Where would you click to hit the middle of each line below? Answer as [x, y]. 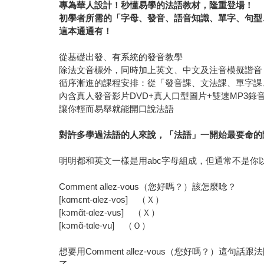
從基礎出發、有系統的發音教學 [121, 57]
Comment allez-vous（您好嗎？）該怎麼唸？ [148, 187]
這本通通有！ [86, 31]
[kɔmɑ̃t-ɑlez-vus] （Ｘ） [110, 213]
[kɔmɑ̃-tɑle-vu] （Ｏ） [105, 226]
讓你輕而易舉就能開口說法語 [117, 109]
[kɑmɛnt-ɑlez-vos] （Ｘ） [112, 200]
